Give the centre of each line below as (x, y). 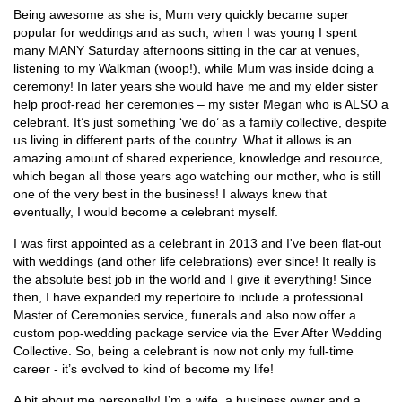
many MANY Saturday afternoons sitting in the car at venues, (187, 51)
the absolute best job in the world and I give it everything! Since (192, 280)
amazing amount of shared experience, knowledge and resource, (198, 158)
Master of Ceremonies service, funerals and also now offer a (185, 315)
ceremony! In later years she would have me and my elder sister (196, 87)
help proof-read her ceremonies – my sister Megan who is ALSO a (201, 105)
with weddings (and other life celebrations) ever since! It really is (195, 262)
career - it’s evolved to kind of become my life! (144, 369)
